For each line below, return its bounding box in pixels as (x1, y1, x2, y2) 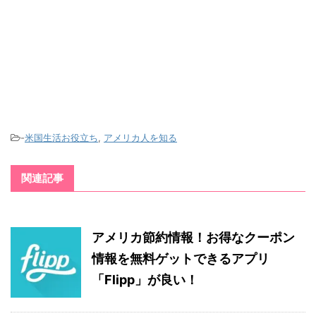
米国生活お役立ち (25, 132, 98, 144)
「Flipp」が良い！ (92, 272, 198, 288)
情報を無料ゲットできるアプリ (92, 251, 269, 267)
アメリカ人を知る (104, 132, 177, 144)
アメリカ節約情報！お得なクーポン (92, 230, 295, 245)
